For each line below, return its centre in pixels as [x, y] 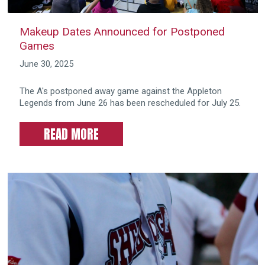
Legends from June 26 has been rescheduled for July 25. [130, 103]
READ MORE [71, 135]
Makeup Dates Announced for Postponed [122, 31]
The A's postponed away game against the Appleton [120, 91]
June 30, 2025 [46, 64]
